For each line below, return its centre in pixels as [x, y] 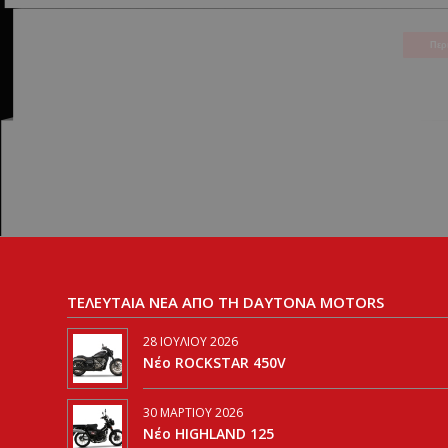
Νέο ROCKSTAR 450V [214, 362]
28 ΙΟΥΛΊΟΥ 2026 [190, 341]
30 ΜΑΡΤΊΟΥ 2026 [193, 412]
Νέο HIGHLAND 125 [208, 433]
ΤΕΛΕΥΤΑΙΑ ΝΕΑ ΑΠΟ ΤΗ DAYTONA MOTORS [225, 302]
